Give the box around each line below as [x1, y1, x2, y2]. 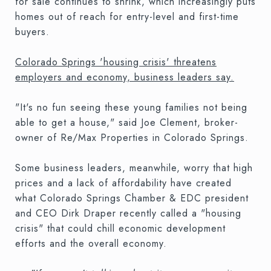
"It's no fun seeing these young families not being [15, 100, 247, 114]
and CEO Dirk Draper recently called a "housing [15, 206, 241, 220]
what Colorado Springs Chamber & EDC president [15, 191, 249, 205]
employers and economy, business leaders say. [15, 70, 234, 84]
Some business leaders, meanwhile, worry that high [15, 160, 253, 175]
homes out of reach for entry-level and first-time [15, 9, 239, 24]
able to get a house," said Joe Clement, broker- [15, 115, 238, 129]
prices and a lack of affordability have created [15, 175, 232, 190]
